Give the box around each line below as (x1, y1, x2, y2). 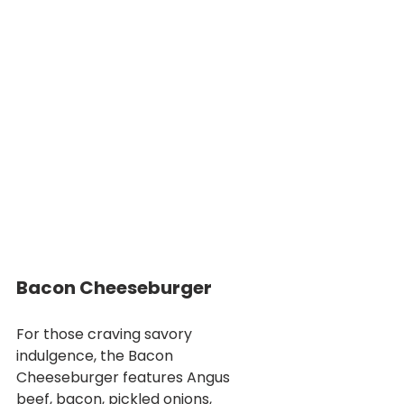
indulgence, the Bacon (16, 345, 177, 366)
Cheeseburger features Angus (16, 367, 234, 388)
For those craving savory (16, 324, 196, 344)
